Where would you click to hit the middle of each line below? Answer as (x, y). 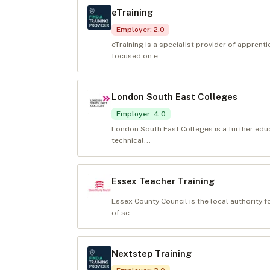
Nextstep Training (152, 253)
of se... (124, 213)
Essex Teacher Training (163, 181)
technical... (131, 140)
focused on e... (138, 56)
